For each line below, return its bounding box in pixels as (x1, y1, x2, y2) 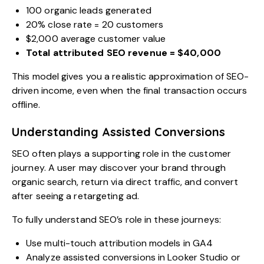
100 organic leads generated (26, 4, 151, 16)
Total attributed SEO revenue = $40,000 (26, 46, 221, 59)
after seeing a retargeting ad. (12, 189, 140, 202)
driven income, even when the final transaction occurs (12, 84, 247, 97)
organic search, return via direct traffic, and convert (12, 175, 239, 188)
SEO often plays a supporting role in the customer (12, 147, 231, 160)
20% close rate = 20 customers (26, 18, 163, 31)
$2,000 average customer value (26, 32, 166, 45)
